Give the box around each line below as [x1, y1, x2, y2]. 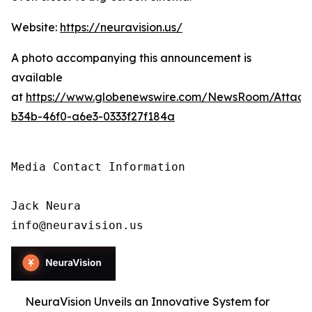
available [11, 70, 63, 84]
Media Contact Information [11, 160, 185, 173]
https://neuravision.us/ [60, 20, 182, 34]
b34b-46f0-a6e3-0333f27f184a [11, 109, 175, 123]
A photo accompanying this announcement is [11, 51, 251, 65]
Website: [11, 20, 60, 34]
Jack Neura [11, 199, 81, 212]
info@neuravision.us [11, 219, 143, 232]
